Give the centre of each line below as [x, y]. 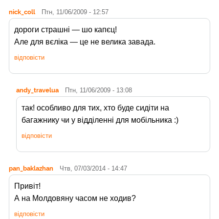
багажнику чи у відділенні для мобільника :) [100, 120]
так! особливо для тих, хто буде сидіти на [95, 108]
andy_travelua [37, 90]
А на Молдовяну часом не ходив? [75, 198]
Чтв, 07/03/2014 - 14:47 [93, 168]
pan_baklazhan [31, 168]
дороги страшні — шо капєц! [66, 29]
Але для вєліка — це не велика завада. [85, 42]
